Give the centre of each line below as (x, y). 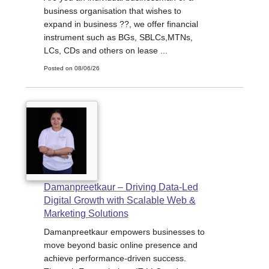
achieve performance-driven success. (115, 258)
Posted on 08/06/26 (71, 68)
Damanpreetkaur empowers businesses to (124, 231)
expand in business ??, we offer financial (121, 24)
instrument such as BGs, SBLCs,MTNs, (118, 37)
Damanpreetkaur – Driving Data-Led (121, 187)
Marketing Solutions (86, 213)
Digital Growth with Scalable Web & (119, 200)
